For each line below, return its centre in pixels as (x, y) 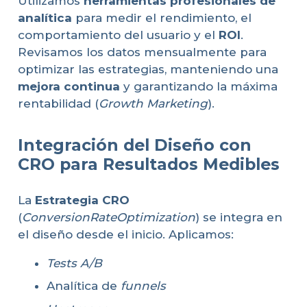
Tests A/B (74, 263)
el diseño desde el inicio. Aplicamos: (125, 234)
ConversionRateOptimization (108, 217)
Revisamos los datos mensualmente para (142, 52)
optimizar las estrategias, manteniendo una (148, 70)
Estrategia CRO (82, 200)
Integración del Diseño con (134, 145)
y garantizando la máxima (198, 87)
